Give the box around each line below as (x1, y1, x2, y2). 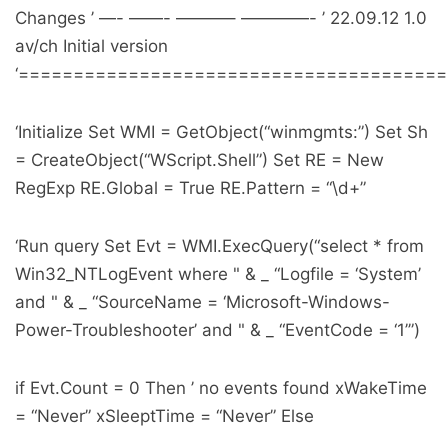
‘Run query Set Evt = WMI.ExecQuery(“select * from (15, 236, 424, 257)
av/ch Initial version (15, 36, 168, 57)
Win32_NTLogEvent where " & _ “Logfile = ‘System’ (15, 264, 421, 285)
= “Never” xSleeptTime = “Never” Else (15, 406, 314, 427)
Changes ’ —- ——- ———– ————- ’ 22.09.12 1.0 (15, 8, 427, 29)
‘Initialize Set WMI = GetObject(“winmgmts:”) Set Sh (15, 122, 428, 143)
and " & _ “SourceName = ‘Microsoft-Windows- (15, 292, 390, 313)
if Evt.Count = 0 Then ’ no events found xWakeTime (15, 378, 427, 399)
